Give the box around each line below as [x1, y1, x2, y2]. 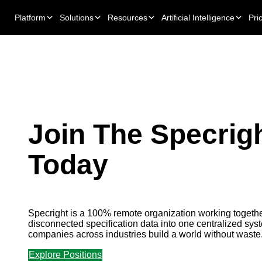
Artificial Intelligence [161, 13, 235, 22]
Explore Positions [29, 250, 102, 260]
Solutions [60, 13, 94, 22]
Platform [15, 13, 46, 22]
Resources [108, 13, 147, 22]
